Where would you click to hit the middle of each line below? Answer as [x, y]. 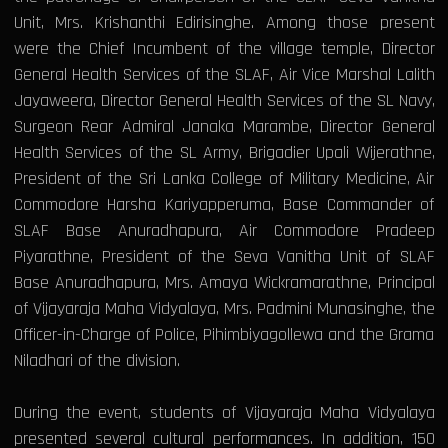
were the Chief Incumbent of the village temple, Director [224, 49]
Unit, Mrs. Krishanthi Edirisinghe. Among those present [224, 23]
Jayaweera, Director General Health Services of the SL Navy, [224, 101]
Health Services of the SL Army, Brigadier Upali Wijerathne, [224, 153]
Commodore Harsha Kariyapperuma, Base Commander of [224, 205]
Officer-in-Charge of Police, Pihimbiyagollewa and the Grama [224, 335]
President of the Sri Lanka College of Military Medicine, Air [224, 179]
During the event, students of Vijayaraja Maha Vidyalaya [224, 413]
